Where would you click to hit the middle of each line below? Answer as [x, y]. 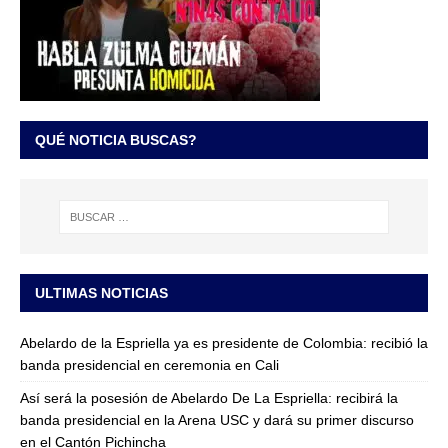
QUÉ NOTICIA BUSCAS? [116, 140]
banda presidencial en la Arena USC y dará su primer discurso [217, 420]
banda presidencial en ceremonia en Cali [149, 365]
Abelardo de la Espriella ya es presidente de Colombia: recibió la [224, 343]
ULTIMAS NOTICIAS [101, 293]
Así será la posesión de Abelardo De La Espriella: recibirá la [209, 398]
